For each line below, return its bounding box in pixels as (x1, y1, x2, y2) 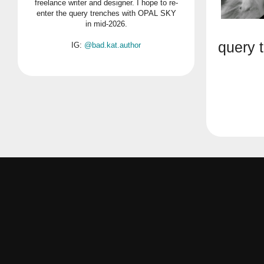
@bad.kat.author (84, 41, 141, 49)
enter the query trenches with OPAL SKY (36, 9, 176, 18)
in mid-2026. (85, 19, 127, 28)
